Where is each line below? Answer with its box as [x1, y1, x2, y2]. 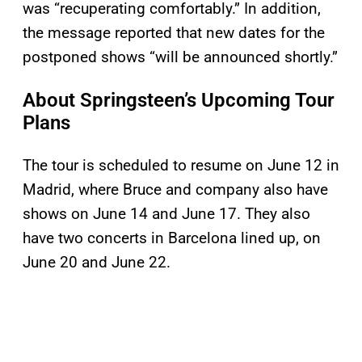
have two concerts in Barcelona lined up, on [23, 229, 321, 248]
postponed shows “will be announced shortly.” [23, 48, 338, 67]
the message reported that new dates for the [23, 23, 325, 43]
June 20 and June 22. [23, 253, 170, 272]
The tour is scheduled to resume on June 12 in [23, 156, 339, 175]
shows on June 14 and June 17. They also [23, 204, 310, 224]
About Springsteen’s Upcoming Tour [23, 89, 335, 112]
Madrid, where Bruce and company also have [23, 180, 328, 200]
